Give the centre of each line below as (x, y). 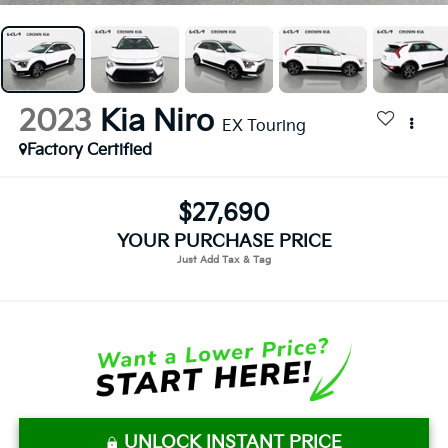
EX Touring (263, 127)
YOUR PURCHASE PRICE (224, 241)
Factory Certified (89, 151)
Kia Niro (156, 122)
